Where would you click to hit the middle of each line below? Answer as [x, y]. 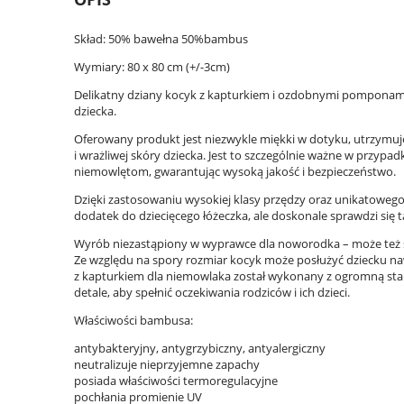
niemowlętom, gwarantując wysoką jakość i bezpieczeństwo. [235, 172]
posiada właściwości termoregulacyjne [176, 381]
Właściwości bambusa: [133, 321]
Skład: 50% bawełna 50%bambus [161, 39]
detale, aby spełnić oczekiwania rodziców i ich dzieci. [212, 293]
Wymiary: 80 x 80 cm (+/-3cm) [152, 67]
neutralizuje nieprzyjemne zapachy [167, 365]
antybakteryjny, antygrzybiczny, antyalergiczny [200, 349]
